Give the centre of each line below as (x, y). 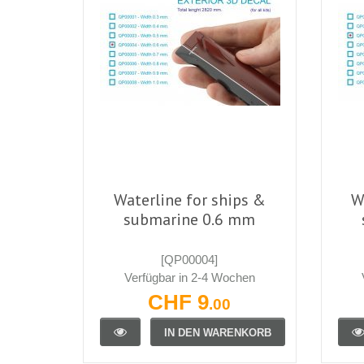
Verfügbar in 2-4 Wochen (189, 277)
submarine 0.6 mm (190, 219)
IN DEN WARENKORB (218, 332)
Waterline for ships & (189, 199)
